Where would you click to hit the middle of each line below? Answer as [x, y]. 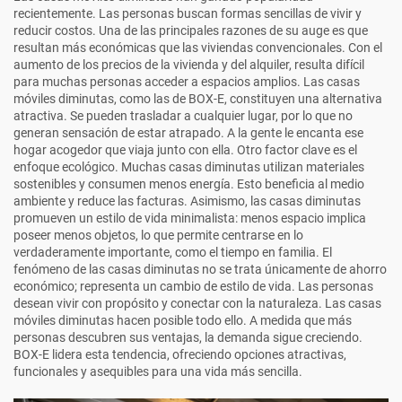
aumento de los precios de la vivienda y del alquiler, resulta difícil [189, 65]
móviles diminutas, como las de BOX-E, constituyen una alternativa [198, 99]
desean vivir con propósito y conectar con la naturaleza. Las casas [197, 303]
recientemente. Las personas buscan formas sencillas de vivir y [188, 13]
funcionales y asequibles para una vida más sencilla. [158, 371]
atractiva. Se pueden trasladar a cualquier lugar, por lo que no [183, 116]
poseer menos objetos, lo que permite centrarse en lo [158, 235]
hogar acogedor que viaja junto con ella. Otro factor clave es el [185, 150]
